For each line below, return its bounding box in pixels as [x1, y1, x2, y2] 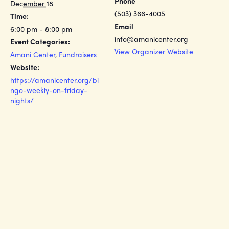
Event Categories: [10, 36, 70, 47]
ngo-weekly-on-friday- [10, 85, 87, 95]
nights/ [10, 95, 34, 105]
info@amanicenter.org [114, 34, 188, 44]
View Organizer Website [114, 46, 193, 56]
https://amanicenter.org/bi [10, 75, 99, 85]
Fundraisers [59, 49, 97, 59]
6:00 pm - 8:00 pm [10, 24, 72, 34]
